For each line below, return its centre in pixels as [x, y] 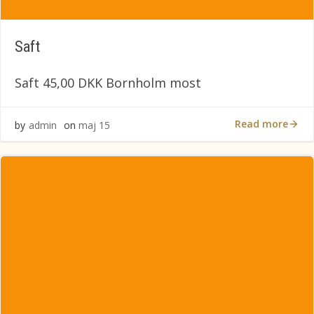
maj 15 [94, 125]
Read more [261, 123]
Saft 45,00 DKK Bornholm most [108, 82]
